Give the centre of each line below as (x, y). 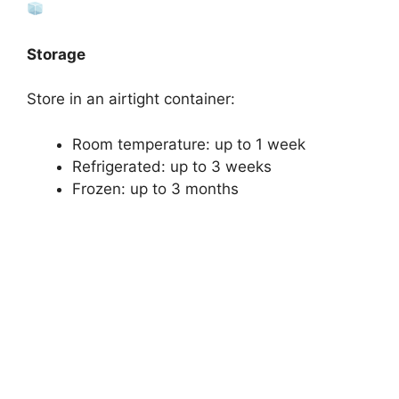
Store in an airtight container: (131, 99)
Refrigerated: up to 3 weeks (172, 166)
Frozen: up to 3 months (155, 188)
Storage (56, 54)
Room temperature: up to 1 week (189, 144)
